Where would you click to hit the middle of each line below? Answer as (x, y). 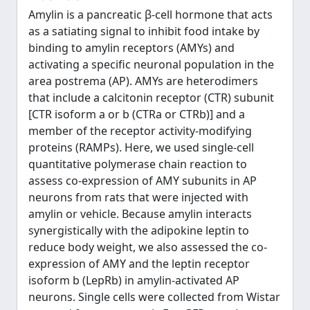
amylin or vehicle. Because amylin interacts (140, 214)
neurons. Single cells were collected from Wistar (154, 297)
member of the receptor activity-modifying (140, 131)
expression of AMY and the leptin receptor (139, 264)
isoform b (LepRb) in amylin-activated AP (134, 280)
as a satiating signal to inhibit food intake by (144, 31)
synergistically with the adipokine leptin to (139, 230)
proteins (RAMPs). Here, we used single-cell (141, 147)
